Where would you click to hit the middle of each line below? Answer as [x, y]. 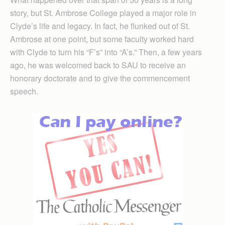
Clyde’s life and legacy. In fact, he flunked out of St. [100, 26]
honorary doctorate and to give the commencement [100, 78]
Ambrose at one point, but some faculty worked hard [102, 39]
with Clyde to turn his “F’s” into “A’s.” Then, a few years [106, 52]
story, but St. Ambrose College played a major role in [103, 13]
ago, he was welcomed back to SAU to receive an [98, 65]
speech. [24, 91]
